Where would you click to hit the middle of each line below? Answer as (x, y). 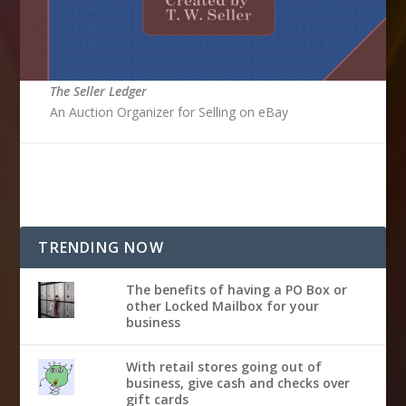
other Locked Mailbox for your (222, 305)
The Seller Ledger (98, 91)
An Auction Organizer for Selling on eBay (169, 111)
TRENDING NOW (101, 247)
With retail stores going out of (224, 366)
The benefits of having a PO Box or (237, 289)
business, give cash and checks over (238, 382)
